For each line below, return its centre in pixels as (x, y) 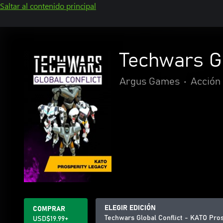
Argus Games (150, 82)
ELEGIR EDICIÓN (130, 208)
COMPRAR (49, 209)
